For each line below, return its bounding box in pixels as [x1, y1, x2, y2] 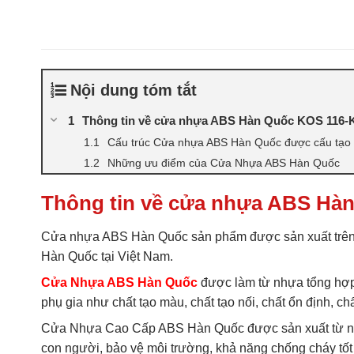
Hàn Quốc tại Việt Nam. [41, 249, 173, 263]
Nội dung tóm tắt [70, 81, 197, 99]
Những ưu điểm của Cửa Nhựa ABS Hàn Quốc [107, 156, 340, 169]
